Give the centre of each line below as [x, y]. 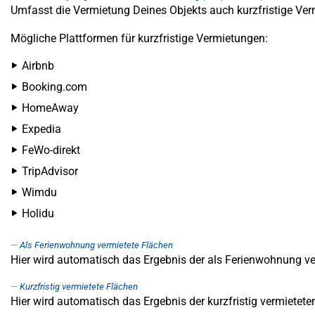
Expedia [41, 129]
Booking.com [54, 87]
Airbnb [38, 66]
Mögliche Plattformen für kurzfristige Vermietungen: [139, 38]
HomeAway [50, 108]
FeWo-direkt [51, 150]
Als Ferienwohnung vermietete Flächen [96, 245]
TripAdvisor [50, 171]
